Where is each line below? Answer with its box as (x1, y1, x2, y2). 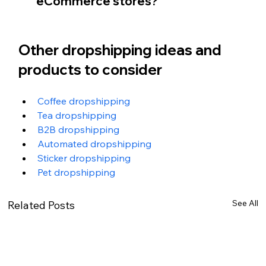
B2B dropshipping (37, 123, 119, 135)
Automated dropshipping (37, 137, 151, 150)
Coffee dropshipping (37, 94, 130, 107)
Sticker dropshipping (37, 151, 131, 164)
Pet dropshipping (37, 166, 115, 178)
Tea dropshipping (37, 109, 116, 121)
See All (232, 197, 258, 208)
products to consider (18, 60, 162, 78)
